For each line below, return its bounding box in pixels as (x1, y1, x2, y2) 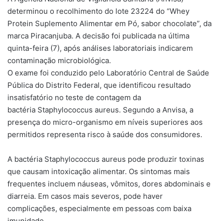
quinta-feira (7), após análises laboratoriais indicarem (7, 43, 193, 53)
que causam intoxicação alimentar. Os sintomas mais (7, 166, 190, 176)
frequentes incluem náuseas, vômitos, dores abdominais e (7, 179, 211, 188)
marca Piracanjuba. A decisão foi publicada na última (7, 31, 189, 40)
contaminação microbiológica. (7, 55, 111, 65)
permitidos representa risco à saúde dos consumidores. (7, 129, 202, 139)
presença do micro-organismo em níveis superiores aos (7, 117, 203, 127)
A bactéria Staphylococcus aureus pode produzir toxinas (7, 154, 204, 164)
